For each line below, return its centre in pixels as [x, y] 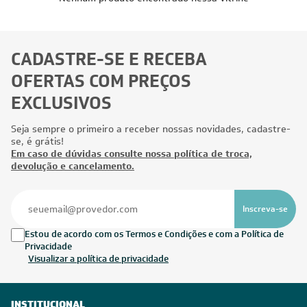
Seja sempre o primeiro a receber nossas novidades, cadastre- [151, 129]
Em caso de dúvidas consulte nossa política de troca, [132, 153]
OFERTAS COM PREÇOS [101, 81]
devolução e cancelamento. [73, 166]
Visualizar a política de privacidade [98, 259]
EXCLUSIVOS [61, 103]
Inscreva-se [266, 209]
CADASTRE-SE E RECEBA [109, 59]
